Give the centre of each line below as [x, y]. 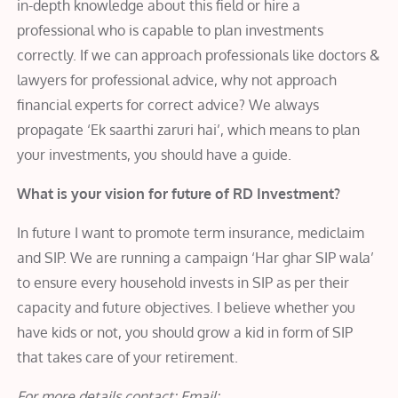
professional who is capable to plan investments [171, 30]
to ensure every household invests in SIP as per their [183, 282]
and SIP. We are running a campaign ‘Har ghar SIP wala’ [196, 257]
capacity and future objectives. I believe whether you [187, 307]
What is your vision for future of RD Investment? [179, 193]
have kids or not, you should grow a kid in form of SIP [185, 332]
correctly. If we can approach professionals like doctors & [199, 55]
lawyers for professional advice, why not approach [177, 80]
